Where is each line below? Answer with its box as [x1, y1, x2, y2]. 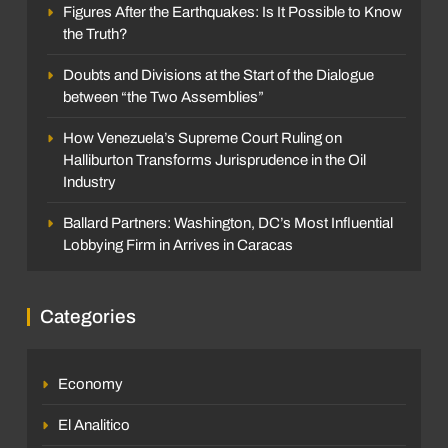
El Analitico [58, 416, 130, 433]
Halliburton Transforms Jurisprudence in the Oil [63, 151, 366, 168]
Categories [40, 305, 136, 327]
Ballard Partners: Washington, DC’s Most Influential [63, 214, 393, 231]
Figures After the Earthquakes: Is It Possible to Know [63, 3, 402, 20]
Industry [63, 173, 116, 190]
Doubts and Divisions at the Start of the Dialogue [63, 66, 374, 83]
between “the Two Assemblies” [63, 88, 264, 105]
